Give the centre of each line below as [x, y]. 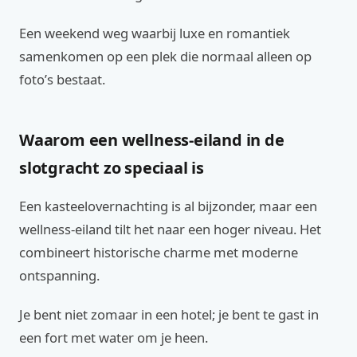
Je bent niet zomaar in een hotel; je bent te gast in [169, 314]
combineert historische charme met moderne [159, 252]
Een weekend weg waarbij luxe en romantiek [155, 33]
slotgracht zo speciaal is [112, 168]
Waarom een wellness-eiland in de [152, 140]
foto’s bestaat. [62, 79]
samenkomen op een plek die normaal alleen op [165, 56]
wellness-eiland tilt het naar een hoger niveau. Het [170, 229]
